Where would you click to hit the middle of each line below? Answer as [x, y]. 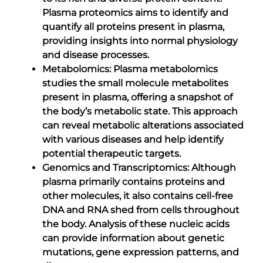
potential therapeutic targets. [112, 153]
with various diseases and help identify [133, 139]
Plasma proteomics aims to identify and [135, 12]
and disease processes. [96, 55]
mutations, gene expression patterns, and [141, 252]
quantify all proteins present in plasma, [133, 26]
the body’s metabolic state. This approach [140, 111]
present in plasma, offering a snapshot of [137, 97]
